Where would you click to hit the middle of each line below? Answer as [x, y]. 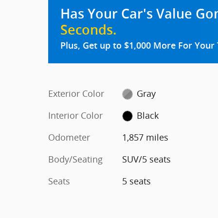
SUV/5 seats [146, 159]
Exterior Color [76, 93]
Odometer [69, 137]
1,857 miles [145, 137]
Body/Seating [75, 159]
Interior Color [75, 115]
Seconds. [88, 30]
